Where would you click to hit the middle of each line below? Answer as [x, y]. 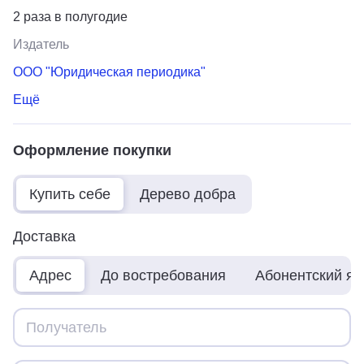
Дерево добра [188, 194]
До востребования [163, 275]
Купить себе [70, 194]
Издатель [41, 44]
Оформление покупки [92, 150]
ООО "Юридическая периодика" [109, 71]
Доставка [44, 236]
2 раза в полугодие [70, 16]
